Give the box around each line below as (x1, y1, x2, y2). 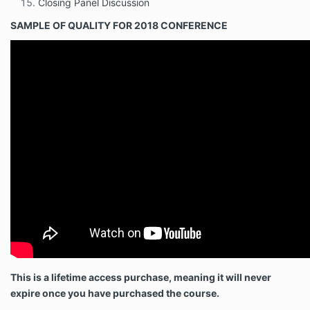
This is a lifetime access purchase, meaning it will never (10, 271, 271, 284)
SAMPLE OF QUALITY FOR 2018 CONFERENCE (10, 19, 228, 32)
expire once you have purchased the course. (10, 287, 219, 300)
